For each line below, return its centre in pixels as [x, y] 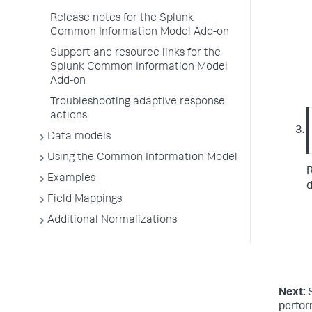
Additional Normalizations [112, 221]
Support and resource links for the [135, 54]
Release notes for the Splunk [122, 19]
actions [69, 116]
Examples [71, 179]
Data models [79, 137]
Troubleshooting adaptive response [138, 102]
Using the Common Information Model [142, 158]
